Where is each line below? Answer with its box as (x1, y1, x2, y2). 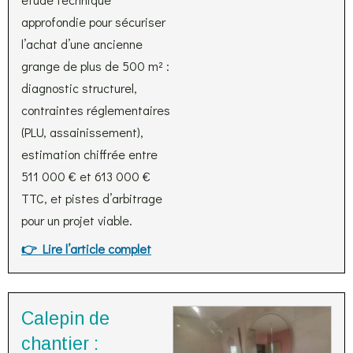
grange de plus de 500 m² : (21, 58, 169, 74)
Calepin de (21, 308, 110, 329)
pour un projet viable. (21, 212, 132, 229)
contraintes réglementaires (21, 102, 170, 118)
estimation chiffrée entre (21, 146, 158, 162)
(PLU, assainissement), (21, 124, 143, 140)
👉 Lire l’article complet (21, 240, 151, 257)
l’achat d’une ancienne (21, 35, 143, 52)
